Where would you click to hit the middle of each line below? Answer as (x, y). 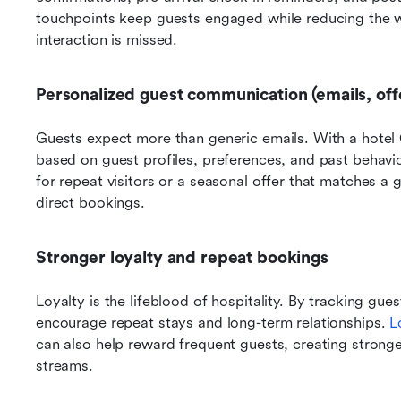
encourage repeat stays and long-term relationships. (213, 323)
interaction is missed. (107, 40)
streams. (64, 366)
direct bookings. (90, 203)
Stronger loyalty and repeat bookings (182, 258)
